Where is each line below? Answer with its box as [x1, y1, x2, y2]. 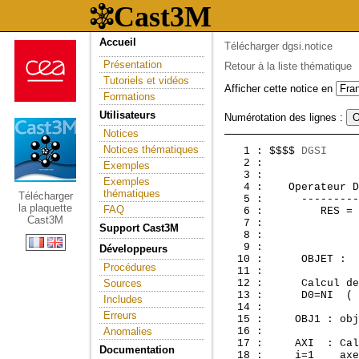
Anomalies [103, 325, 152, 337]
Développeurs [99, 243, 167, 255]
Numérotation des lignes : [224, 111, 346, 123]
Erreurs [103, 309, 137, 321]
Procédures [103, 261, 156, 273]
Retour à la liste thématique [224, 60, 352, 72]
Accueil [99, 36, 136, 48]
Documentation [99, 344, 175, 356]
